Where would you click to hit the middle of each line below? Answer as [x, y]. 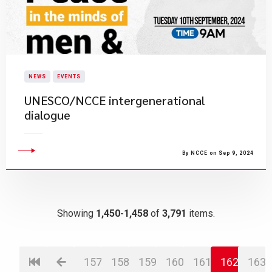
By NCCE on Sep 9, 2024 [218, 153]
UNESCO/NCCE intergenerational [115, 100]
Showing [76, 213]
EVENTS [69, 76]
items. [201, 213]
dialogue [47, 115]
